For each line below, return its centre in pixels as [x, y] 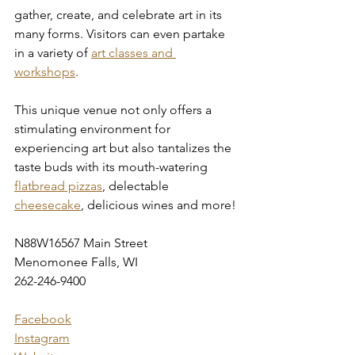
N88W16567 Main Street [81, 243]
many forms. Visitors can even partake [121, 34]
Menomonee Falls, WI [76, 262]
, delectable [137, 186]
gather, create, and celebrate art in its [120, 15]
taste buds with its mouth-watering [113, 167]
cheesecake [48, 205]
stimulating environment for [94, 129]
